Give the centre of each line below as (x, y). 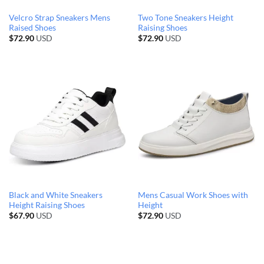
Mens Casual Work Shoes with (193, 195)
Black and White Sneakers (55, 195)
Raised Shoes (32, 28)
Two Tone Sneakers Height (185, 18)
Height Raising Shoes (47, 205)
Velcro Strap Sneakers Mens (59, 18)
